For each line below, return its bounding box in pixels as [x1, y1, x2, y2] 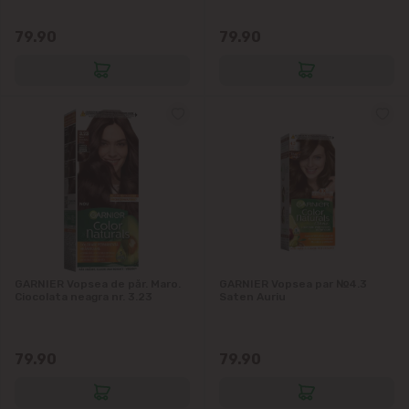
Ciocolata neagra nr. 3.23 [15, 289, 152, 303]
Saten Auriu [219, 289, 286, 303]
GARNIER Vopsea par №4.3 [219, 277, 367, 290]
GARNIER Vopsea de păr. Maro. [15, 277, 181, 290]
